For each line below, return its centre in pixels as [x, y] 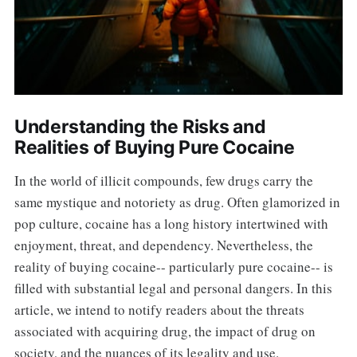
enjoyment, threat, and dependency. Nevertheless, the [163, 245]
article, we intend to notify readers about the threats [159, 309]
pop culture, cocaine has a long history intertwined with [171, 223]
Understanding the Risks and [140, 126]
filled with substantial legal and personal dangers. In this [173, 288]
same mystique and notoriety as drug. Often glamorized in [177, 202]
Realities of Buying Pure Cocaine [154, 147]
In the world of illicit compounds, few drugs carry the [163, 180]
